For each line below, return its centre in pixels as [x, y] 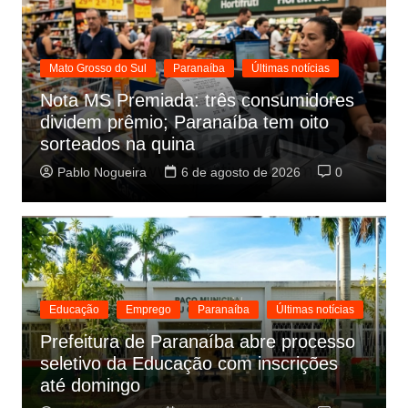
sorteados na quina [117, 144]
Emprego [148, 310]
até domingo [90, 385]
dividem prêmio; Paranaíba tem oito [184, 122]
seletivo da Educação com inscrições [189, 363]
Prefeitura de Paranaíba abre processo [197, 342]
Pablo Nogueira [102, 172]
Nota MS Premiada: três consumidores [197, 100]
